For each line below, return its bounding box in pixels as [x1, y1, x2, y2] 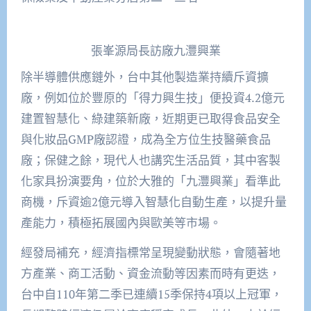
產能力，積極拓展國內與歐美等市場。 [20, 215, 221, 231]
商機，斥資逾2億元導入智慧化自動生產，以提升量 [20, 194, 287, 210]
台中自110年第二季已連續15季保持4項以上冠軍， [20, 286, 283, 303]
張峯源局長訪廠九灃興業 [90, 42, 221, 59]
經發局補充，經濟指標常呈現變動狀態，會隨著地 [20, 244, 280, 261]
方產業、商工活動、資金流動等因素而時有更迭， [20, 265, 280, 282]
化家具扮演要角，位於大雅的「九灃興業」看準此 [20, 173, 280, 190]
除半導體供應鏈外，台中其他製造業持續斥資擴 [20, 69, 269, 85]
